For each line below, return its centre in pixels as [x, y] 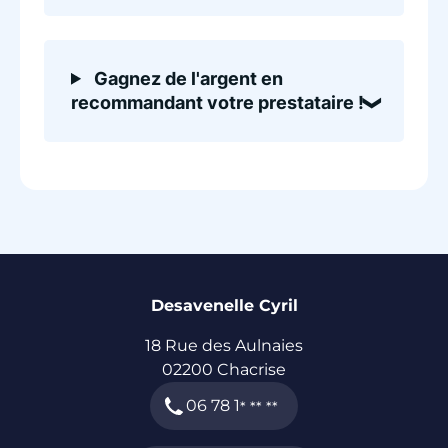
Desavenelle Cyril [224, 305]
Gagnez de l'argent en [187, 78]
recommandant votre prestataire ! [217, 102]
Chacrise [251, 369]
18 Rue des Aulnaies [224, 345]
